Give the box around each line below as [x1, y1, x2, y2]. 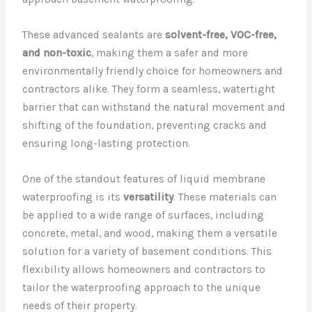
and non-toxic [22, 46, 92, 59]
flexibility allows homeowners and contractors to [22, 263, 266, 276]
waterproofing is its [22, 190, 124, 203]
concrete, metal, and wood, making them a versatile [22, 226, 278, 240]
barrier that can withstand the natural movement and [22, 100, 286, 114]
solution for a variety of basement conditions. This [22, 244, 272, 258]
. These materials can [173, 190, 277, 203]
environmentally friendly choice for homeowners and [22, 64, 283, 77]
